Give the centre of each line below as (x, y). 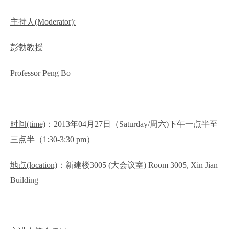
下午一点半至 (193, 124)
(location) (42, 165)
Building (24, 180)
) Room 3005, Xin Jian (181, 165)
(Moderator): (55, 21)
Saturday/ (134, 124)
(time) (36, 124)
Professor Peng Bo (40, 73)
